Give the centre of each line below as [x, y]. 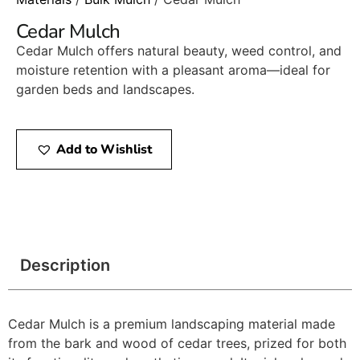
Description [65, 265]
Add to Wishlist [104, 149]
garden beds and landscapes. [105, 89]
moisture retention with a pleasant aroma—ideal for [173, 70]
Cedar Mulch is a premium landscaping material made [172, 323]
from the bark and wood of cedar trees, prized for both [177, 343]
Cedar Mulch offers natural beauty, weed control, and [179, 50]
